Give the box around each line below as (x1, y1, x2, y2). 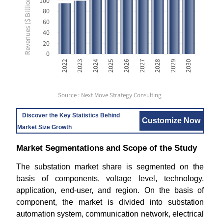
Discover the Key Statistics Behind (22, 112, 120, 119)
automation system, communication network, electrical (16, 210, 204, 218)
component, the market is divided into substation (16, 198, 204, 206)
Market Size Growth (17, 124, 72, 131)
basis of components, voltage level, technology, (16, 174, 204, 183)
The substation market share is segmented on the (16, 163, 204, 171)
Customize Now (142, 116, 201, 125)
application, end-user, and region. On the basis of (16, 186, 204, 194)
